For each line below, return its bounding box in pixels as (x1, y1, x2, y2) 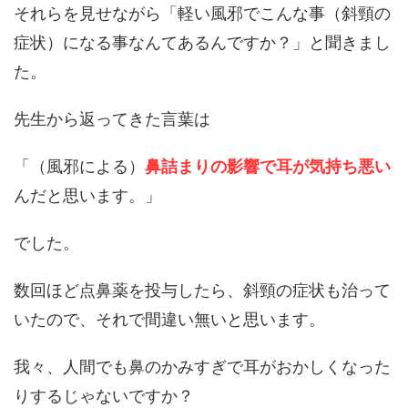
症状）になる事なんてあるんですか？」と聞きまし (14, 33, 391, 53)
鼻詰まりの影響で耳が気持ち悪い (145, 157, 391, 177)
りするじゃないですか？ (14, 386, 194, 406)
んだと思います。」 (14, 186, 161, 206)
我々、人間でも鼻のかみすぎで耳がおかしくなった (14, 357, 391, 377)
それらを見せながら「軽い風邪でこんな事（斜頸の (14, 4, 391, 24)
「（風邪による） (14, 157, 145, 177)
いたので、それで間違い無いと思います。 (14, 310, 325, 330)
